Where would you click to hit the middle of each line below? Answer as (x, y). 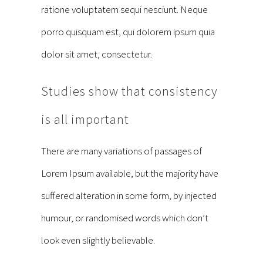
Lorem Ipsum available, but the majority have (130, 173)
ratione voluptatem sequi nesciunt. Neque (124, 10)
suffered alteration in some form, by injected (129, 196)
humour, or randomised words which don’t (125, 218)
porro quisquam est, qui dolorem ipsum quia (128, 32)
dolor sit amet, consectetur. (97, 54)
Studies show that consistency (129, 91)
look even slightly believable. (98, 240)
